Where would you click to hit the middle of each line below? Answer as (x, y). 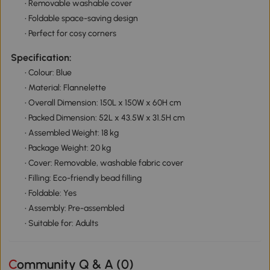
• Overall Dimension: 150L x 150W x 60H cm (102, 102)
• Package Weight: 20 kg (67, 148)
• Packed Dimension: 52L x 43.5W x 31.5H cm (104, 118)
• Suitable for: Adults (61, 223)
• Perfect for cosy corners (70, 34)
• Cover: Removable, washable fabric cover (104, 163)
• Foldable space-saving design (81, 19)
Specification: (41, 57)
